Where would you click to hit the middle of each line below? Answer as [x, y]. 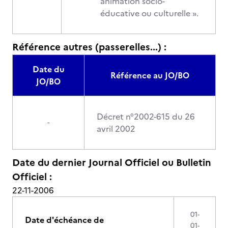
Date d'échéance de [64, 220]
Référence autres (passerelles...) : [89, 47]
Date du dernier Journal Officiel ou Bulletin [112, 163]
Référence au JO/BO [150, 75]
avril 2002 [116, 129]
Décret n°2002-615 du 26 [146, 117]
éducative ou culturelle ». [149, 13]
